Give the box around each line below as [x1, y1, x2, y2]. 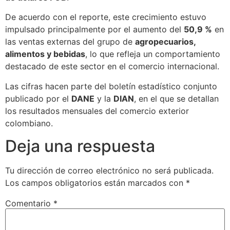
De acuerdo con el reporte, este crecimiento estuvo [5, 12, 206, 23]
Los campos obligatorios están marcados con [5, 178, 186, 188]
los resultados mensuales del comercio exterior [5, 105, 189, 116]
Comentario [5, 198, 53, 209]
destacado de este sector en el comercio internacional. [5, 61, 219, 72]
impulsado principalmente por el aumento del [5, 24, 184, 35]
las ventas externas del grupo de [5, 36, 135, 47]
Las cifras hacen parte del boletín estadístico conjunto [5, 81, 217, 91]
